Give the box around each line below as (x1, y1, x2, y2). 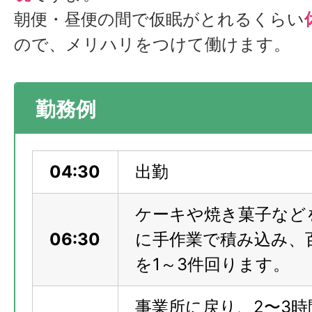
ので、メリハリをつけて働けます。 (14, 34, 290, 55)
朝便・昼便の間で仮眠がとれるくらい (14, 9, 304, 30)
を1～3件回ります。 (135, 254, 290, 275)
